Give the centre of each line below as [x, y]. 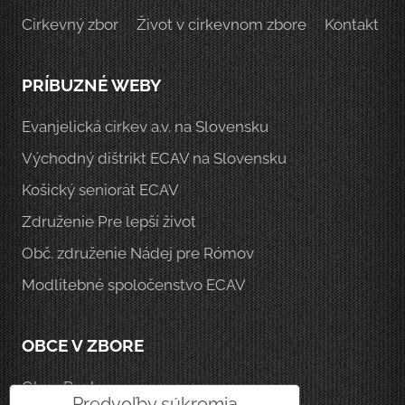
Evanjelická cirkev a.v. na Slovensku [145, 127]
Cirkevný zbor [70, 24]
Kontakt [352, 24]
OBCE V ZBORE [83, 345]
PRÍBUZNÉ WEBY [92, 85]
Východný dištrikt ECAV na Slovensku [154, 158]
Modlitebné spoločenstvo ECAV [134, 285]
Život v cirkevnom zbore [221, 24]
